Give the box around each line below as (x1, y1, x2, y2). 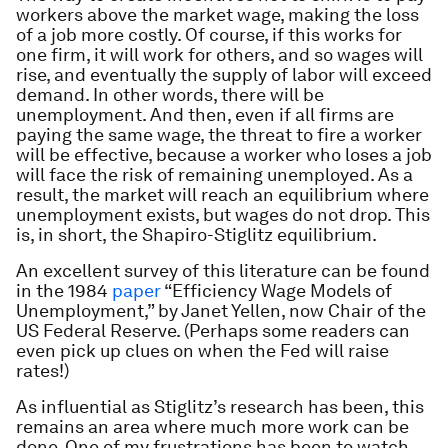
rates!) (16, 360, 69, 381)
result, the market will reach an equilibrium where (16, 184, 429, 205)
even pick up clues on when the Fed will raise (16, 340, 389, 361)
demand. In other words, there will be (16, 84, 324, 105)
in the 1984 (16, 280, 112, 301)
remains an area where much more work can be (16, 416, 409, 437)
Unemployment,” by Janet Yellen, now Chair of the (16, 300, 426, 321)
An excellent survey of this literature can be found (16, 260, 430, 281)
